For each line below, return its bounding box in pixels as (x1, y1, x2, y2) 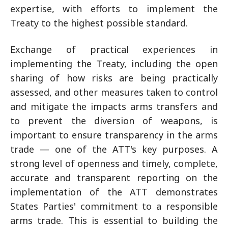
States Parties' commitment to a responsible (10, 200, 218, 212)
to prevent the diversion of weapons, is (10, 115, 218, 127)
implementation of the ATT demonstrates (10, 186, 218, 198)
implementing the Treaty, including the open (10, 58, 218, 70)
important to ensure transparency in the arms (10, 129, 218, 141)
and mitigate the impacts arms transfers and (10, 100, 218, 112)
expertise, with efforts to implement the (10, 3, 218, 15)
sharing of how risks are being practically (10, 72, 218, 84)
